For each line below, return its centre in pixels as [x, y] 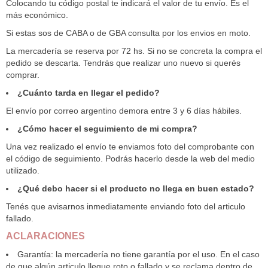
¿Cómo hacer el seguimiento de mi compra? [107, 129]
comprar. [23, 75]
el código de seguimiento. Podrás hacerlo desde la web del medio [130, 159]
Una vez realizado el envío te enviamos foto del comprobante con [130, 147]
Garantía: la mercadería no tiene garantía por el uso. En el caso [138, 254]
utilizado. [23, 170]
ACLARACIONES [45, 236]
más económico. [37, 15]
